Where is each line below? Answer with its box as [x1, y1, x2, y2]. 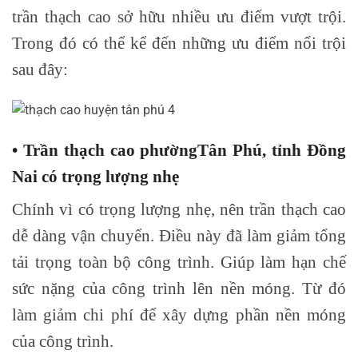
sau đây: [12, 59, 68, 78]
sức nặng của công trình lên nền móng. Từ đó [12, 278, 346, 297]
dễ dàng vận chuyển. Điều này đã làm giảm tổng [12, 225, 346, 245]
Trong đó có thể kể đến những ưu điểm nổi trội [12, 33, 346, 52]
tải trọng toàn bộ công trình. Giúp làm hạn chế [12, 252, 346, 271]
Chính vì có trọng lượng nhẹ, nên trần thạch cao [12, 199, 346, 218]
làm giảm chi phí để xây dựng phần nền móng [12, 304, 346, 324]
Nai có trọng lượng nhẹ [12, 166, 179, 185]
